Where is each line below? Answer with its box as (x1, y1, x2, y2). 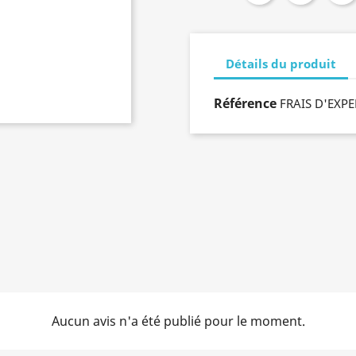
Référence (214, 95, 277, 112)
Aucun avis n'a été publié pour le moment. (51, 312, 305, 330)
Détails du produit (226, 55, 336, 72)
